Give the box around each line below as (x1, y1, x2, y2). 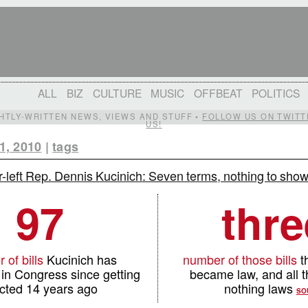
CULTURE (92, 85, 142, 100)
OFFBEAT (193, 85, 243, 100)
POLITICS (252, 85, 300, 100)
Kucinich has (43, 250, 118, 269)
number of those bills (183, 250, 298, 269)
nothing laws (223, 279, 296, 298)
